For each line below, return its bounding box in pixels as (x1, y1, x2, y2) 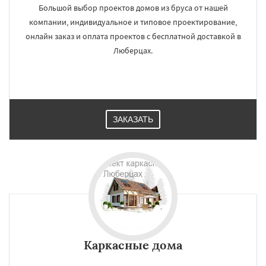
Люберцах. (113, 45, 153, 56)
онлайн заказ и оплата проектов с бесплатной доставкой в (25, 31, 241, 42)
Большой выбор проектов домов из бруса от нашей (38, 2, 228, 13)
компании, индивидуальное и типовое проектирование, (29, 17, 237, 27)
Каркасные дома (84, 237, 182, 252)
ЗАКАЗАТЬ (113, 115, 153, 124)
